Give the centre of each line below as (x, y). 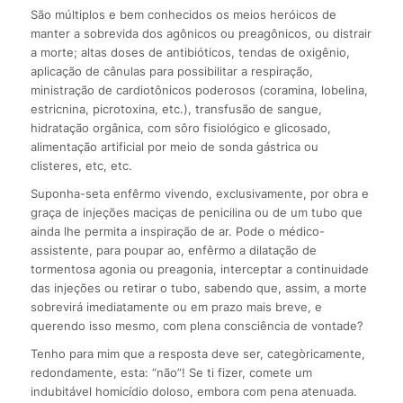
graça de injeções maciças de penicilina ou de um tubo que (196, 213)
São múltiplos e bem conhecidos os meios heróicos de (183, 15)
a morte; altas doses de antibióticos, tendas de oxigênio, (190, 53)
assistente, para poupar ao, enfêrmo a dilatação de (173, 251)
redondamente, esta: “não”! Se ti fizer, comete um (171, 373)
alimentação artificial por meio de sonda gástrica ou (174, 147)
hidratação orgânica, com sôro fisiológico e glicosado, (180, 128)
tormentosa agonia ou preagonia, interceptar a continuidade (199, 269)
